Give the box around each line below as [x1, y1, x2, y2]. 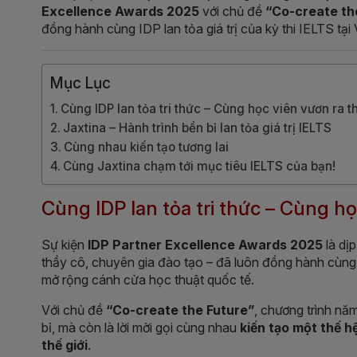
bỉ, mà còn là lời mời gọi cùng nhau [41, 319, 240, 335]
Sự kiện [41, 236, 88, 253]
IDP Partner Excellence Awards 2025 [88, 236, 323, 253]
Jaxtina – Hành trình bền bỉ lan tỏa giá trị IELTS [63, 120, 332, 135]
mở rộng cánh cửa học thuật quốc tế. [41, 271, 254, 288]
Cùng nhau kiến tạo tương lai [64, 139, 229, 155]
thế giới [41, 336, 88, 353]
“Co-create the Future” [106, 301, 254, 318]
